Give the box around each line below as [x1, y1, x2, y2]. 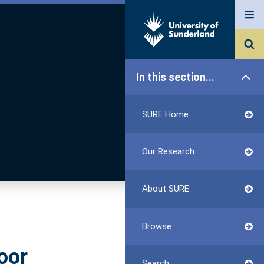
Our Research [141, 146, 194, 157]
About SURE [141, 183, 189, 194]
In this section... [136, 71, 215, 84]
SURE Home [141, 108, 189, 120]
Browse [141, 220, 171, 232]
